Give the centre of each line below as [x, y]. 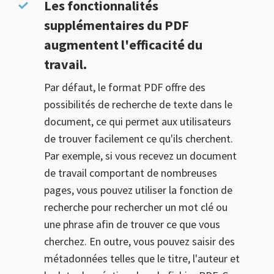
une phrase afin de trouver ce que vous [132, 224]
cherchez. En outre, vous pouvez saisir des [139, 241]
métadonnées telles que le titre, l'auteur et [142, 258]
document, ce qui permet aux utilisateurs [138, 121]
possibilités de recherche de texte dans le [138, 104]
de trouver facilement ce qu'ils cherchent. [139, 139]
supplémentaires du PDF [117, 25]
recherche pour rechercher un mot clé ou [136, 207]
